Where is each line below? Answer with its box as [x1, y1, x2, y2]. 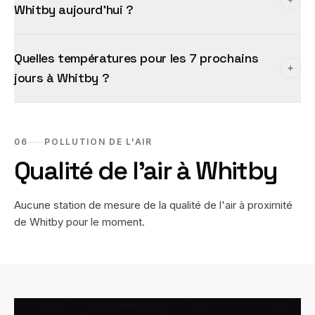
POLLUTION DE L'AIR [44, 136, 153, 147]
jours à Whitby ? [14, 70, 110, 86]
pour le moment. [63, 215, 145, 229]
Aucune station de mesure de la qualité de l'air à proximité [14, 198, 292, 212]
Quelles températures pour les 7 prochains [14, 50, 259, 66]
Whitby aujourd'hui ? [14, 1, 134, 18]
